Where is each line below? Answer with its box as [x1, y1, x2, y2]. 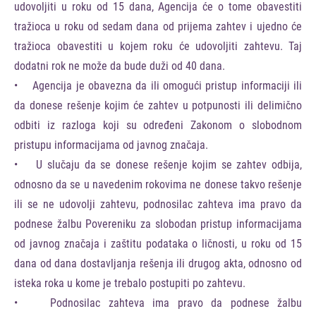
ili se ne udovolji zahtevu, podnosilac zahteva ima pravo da [14, 197, 302, 211]
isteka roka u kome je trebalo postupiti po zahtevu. [14, 276, 245, 290]
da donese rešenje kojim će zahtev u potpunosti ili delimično [14, 99, 302, 112]
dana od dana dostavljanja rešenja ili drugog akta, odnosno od [14, 257, 302, 270]
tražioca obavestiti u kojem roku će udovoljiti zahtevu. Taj [14, 39, 302, 53]
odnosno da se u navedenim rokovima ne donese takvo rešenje [14, 178, 302, 191]
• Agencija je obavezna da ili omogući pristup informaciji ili [14, 79, 302, 92]
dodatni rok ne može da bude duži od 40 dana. [14, 59, 225, 73]
